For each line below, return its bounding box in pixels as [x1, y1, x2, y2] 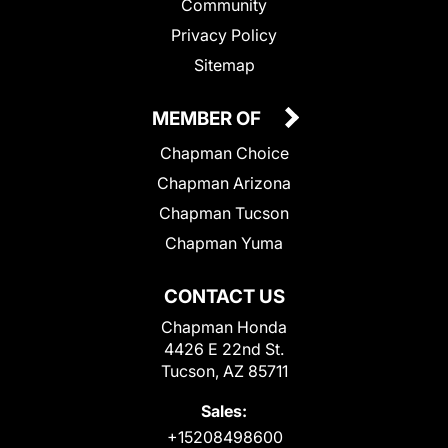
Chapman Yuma [165, 233, 283, 253]
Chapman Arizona [157, 173, 291, 193]
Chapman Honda [161, 317, 287, 337]
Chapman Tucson [159, 203, 289, 223]
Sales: [201, 401, 247, 421]
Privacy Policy [171, 25, 277, 45]
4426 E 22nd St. [164, 339, 284, 359]
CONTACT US [163, 285, 285, 308]
